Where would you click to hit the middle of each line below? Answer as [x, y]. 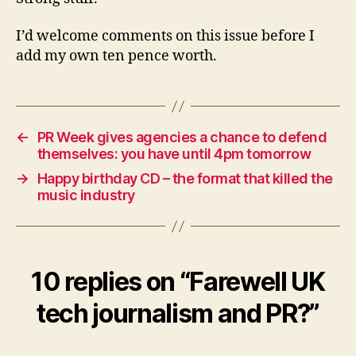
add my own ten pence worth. [116, 56]
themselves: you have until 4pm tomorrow [174, 154]
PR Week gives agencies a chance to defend [182, 137]
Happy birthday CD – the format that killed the [185, 178]
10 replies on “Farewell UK [178, 282]
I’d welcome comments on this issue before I [165, 36]
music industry [86, 195]
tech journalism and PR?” [178, 313]
